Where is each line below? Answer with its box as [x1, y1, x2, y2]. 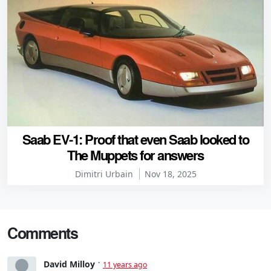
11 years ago [103, 259, 147, 270]
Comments [7, 222, 77, 244]
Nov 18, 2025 [144, 168, 197, 180]
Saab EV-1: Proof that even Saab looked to [22, 129, 249, 149]
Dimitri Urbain [74, 168, 133, 180]
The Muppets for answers [67, 145, 204, 165]
